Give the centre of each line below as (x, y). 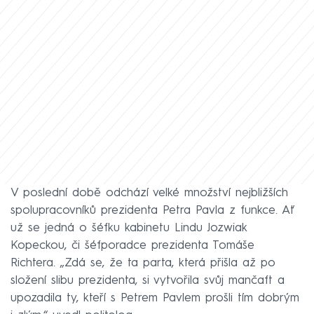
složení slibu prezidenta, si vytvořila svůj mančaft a (148, 280)
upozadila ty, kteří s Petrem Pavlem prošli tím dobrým (155, 298)
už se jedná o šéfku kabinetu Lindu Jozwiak (129, 228)
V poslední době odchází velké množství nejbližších (149, 193)
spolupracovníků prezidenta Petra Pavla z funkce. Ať (152, 210)
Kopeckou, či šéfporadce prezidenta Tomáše (132, 245)
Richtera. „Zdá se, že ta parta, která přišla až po (143, 263)
